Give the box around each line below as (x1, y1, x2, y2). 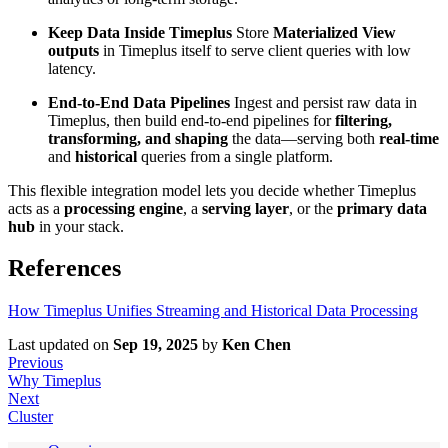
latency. (48, 59, 96, 77)
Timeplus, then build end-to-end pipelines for (48, 111, 335, 129)
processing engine (64, 199, 183, 217)
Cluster (8, 408, 53, 426)
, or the (289, 199, 337, 217)
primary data (337, 199, 427, 217)
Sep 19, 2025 (113, 336, 198, 354)
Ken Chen (222, 336, 291, 354)
